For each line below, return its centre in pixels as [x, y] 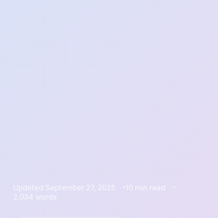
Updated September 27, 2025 [64, 187]
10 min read [145, 187]
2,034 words [35, 197]
